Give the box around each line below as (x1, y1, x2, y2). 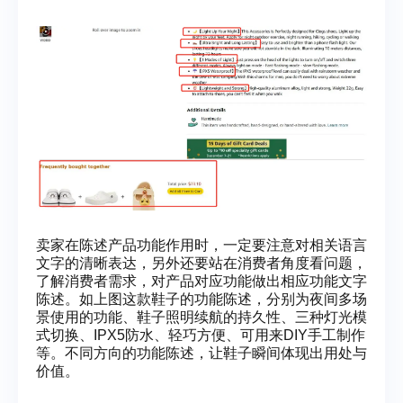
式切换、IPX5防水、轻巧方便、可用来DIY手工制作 (36, 327, 365, 343)
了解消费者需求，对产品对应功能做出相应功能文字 (36, 273, 367, 289)
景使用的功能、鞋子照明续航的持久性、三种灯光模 (36, 309, 367, 325)
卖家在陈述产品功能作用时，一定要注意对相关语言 (36, 237, 367, 253)
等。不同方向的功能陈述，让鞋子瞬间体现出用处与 (36, 345, 367, 361)
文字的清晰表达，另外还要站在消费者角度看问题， (36, 255, 367, 271)
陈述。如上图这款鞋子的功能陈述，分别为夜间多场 (36, 291, 367, 307)
